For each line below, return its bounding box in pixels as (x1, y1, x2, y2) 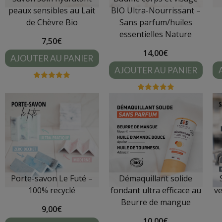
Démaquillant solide (119, 172, 193, 184)
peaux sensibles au (8, 4, 82, 16)
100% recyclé (28, 184, 76, 196)
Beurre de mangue (120, 196, 191, 208)
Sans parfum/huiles (119, 16, 192, 28)
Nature (165, 28, 192, 40)
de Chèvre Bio (26, 16, 78, 28)
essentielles (119, 28, 166, 40)
